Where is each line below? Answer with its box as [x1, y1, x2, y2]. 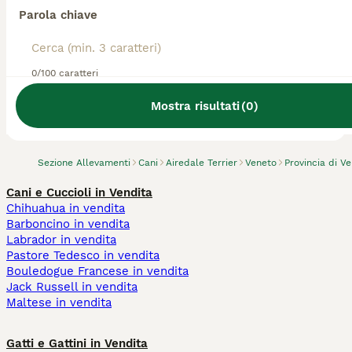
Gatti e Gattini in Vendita [6, 336, 148, 350]
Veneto [245, 157, 277, 168]
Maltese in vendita [6, 295, 112, 310]
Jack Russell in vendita [6, 280, 137, 294]
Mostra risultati [150, 98, 240, 113]
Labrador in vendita [6, 233, 116, 247]
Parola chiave [19, 8, 97, 22]
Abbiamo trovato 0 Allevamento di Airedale [27, 78, 324, 94]
